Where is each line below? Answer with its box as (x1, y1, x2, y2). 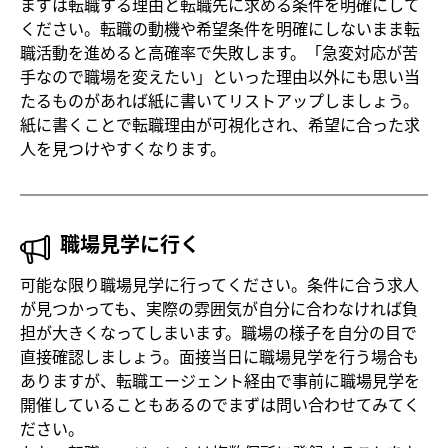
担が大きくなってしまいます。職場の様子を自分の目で (20, 321, 417, 344)
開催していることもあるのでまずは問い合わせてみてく (20, 393, 420, 416)
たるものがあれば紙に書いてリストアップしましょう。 (20, 89, 419, 112)
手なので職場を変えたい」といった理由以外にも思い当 (20, 65, 420, 88)
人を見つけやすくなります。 (20, 137, 226, 160)
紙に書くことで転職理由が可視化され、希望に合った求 (20, 113, 420, 136)
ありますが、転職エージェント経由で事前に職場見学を (20, 369, 420, 392)
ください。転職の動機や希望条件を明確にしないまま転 (20, 17, 420, 40)
